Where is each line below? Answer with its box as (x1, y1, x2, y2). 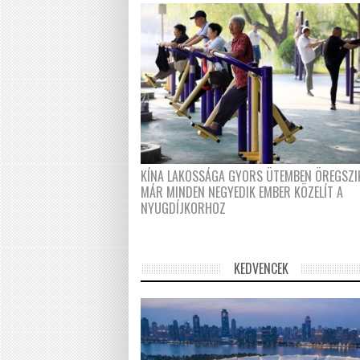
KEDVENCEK (234, 259, 289, 278)
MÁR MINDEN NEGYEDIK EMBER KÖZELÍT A (141, 182, 344, 202)
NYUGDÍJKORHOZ (141, 198, 227, 218)
